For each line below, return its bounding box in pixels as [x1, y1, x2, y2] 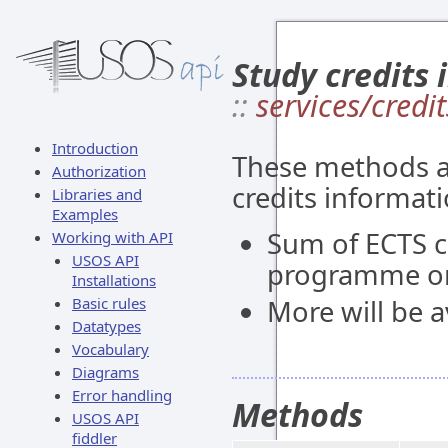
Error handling [72, 385, 172, 405]
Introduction [52, 138, 138, 158]
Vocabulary [72, 339, 149, 359]
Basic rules [72, 293, 146, 313]
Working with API [52, 227, 173, 247]
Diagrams [72, 362, 139, 382]
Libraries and [52, 184, 142, 204]
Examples [52, 204, 118, 224]
